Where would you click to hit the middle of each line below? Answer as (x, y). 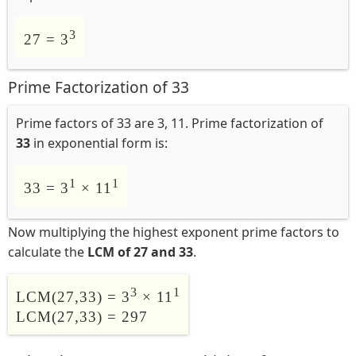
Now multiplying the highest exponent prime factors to (174, 232)
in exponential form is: (99, 143)
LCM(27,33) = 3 (73, 296)
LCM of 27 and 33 (140, 252)
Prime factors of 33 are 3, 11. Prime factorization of (170, 124)
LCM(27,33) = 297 (82, 316)
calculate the (48, 252)
